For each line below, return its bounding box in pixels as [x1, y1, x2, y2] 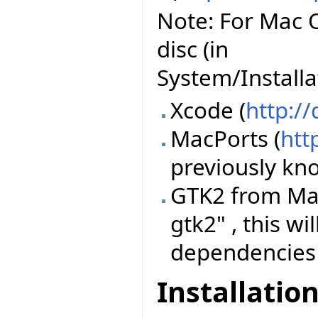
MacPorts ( [170, 124, 281, 154]
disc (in [157, 33, 229, 64]
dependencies [170, 237, 317, 268]
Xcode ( [170, 95, 246, 126]
